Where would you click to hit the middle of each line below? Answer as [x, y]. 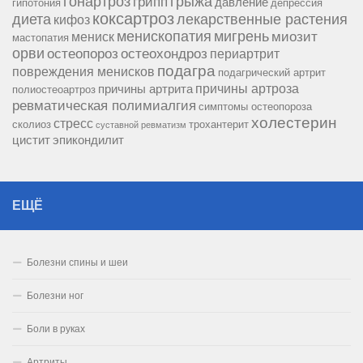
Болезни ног [55, 295]
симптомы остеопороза [255, 106]
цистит [31, 140]
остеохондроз [164, 53]
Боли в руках [56, 329]
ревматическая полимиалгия [104, 105]
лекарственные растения [262, 19]
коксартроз [133, 18]
